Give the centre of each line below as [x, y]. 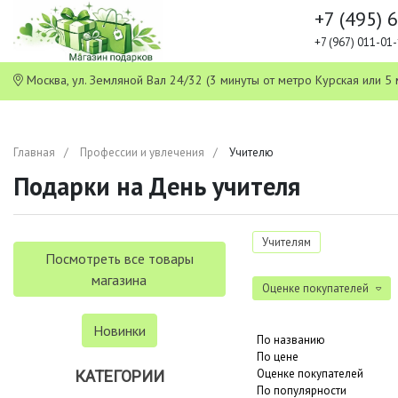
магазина [119, 280]
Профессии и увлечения [142, 152]
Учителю [251, 152]
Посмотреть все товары [119, 259]
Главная [34, 152]
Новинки [119, 330]
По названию [291, 340]
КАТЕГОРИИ [119, 376]
